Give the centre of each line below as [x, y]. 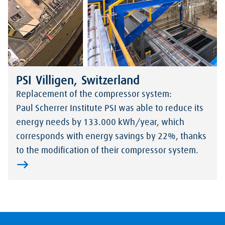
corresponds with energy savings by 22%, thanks [111, 136]
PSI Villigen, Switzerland [78, 81]
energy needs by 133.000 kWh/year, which [100, 122]
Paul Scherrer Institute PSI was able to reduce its [110, 108]
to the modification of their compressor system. [107, 150]
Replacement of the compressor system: [94, 94]
